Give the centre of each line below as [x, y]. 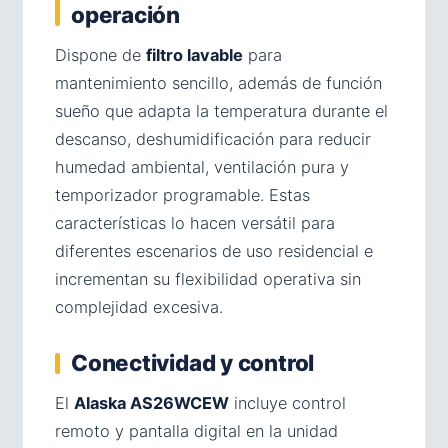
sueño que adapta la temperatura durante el [221, 111]
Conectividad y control [193, 363]
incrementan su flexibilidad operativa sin [208, 279]
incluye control [287, 403]
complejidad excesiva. [139, 307]
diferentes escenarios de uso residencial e [214, 251]
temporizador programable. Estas [182, 195]
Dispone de [100, 55]
